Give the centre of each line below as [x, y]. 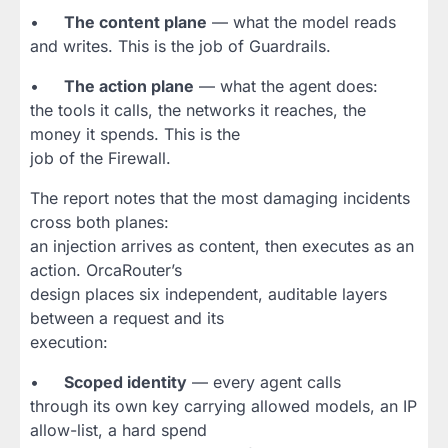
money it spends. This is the [135, 133]
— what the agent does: [286, 85]
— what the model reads [301, 21]
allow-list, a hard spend [118, 429]
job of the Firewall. [100, 157]
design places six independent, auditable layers [208, 293]
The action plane [129, 85]
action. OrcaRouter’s [106, 269]
